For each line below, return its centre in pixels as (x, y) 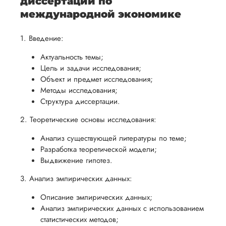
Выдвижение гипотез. (76, 160)
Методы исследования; (79, 90)
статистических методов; (79, 219)
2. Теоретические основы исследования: (88, 120)
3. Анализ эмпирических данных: (76, 179)
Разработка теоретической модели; (99, 149)
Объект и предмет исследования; (97, 79)
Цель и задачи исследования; (91, 68)
